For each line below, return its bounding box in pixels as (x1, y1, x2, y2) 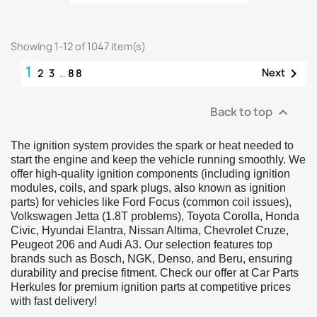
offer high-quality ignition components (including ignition (11, 167, 290, 180)
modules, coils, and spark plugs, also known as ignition (11, 181, 286, 194)
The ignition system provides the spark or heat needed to (11, 139, 294, 151)
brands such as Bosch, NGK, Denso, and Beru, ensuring (11, 252, 292, 265)
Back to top (210, 103, 275, 119)
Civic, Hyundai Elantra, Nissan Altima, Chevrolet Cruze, (11, 224, 289, 236)
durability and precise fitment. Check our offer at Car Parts (11, 266, 299, 279)
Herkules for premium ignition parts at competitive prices (11, 280, 291, 293)
